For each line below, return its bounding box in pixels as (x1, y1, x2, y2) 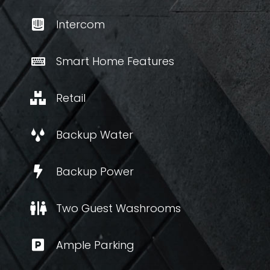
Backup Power (56, 164, 134, 179)
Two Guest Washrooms (56, 201, 181, 216)
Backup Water (56, 127, 133, 142)
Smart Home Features (56, 54, 174, 69)
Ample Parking (56, 237, 134, 253)
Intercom (56, 17, 105, 32)
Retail (56, 90, 86, 105)
